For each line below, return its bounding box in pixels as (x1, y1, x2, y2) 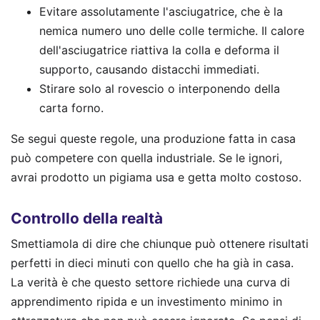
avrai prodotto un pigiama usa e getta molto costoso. (11, 169, 301, 184)
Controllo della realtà (11, 209, 163, 227)
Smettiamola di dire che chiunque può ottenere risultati (11, 236, 309, 251)
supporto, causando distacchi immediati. (39, 61, 259, 76)
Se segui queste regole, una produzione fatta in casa (11, 131, 296, 146)
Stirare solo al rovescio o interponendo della (39, 81, 280, 96)
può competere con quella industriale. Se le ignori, (11, 150, 282, 165)
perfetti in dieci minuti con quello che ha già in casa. (11, 256, 294, 271)
